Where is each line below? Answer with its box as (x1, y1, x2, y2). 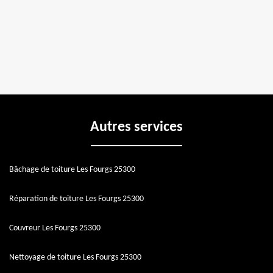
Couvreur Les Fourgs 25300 (9, 224, 101, 233)
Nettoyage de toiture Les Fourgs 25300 (9, 253, 141, 263)
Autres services (90, 120, 183, 135)
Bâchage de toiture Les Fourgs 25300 (9, 165, 135, 175)
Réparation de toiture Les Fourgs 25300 (9, 194, 144, 204)
